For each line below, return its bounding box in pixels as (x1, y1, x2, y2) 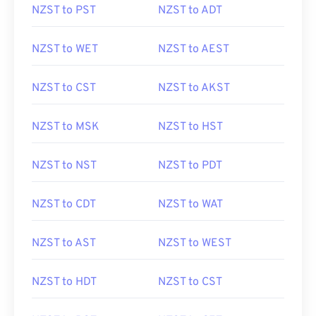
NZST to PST (32, 4, 96, 18)
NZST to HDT (32, 275, 97, 289)
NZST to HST (158, 120, 223, 134)
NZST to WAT (158, 197, 223, 212)
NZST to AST (32, 236, 96, 250)
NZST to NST (32, 159, 97, 173)
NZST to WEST (158, 236, 231, 250)
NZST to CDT (32, 197, 96, 212)
